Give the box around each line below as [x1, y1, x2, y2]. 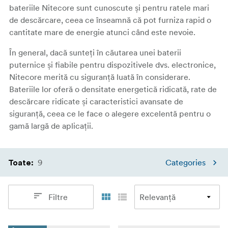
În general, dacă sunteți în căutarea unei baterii [9, 47, 181, 58]
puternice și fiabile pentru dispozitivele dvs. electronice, [9, 60, 216, 70]
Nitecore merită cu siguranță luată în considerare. [9, 72, 190, 82]
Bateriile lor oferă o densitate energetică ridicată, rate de [9, 84, 217, 94]
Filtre [48, 192, 68, 202]
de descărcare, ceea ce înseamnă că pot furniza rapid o [9, 15, 211, 25]
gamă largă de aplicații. [9, 121, 93, 131]
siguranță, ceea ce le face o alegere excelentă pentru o [9, 108, 211, 119]
